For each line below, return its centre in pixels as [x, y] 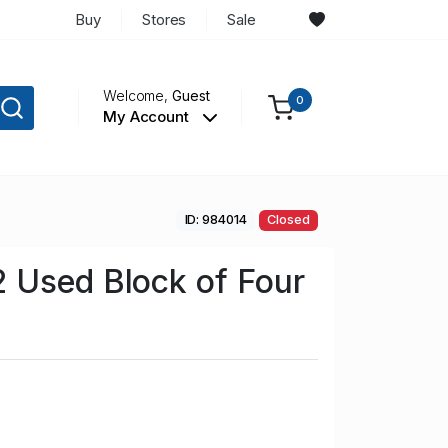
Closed [288, 220]
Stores [164, 19]
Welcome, [137, 96]
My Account [147, 117]
